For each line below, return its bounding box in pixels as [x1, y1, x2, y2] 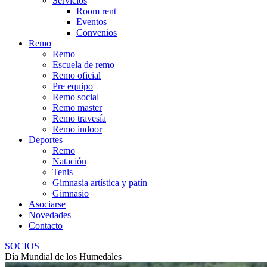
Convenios [76, 27, 117, 38]
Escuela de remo [52, 60, 114, 70]
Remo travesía [52, 113, 106, 123]
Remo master [52, 103, 102, 113]
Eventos [76, 17, 107, 27]
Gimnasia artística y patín [52, 178, 147, 188]
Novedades [29, 210, 71, 220]
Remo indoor [52, 124, 102, 134]
